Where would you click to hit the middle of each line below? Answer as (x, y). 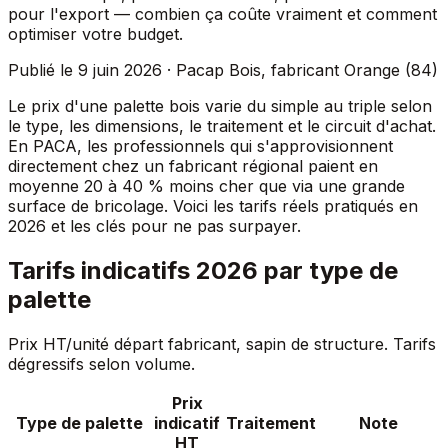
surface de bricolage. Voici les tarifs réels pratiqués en (213, 205)
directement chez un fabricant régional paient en (193, 165)
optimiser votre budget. (95, 33)
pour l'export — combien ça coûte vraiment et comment (222, 13)
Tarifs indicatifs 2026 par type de (203, 270)
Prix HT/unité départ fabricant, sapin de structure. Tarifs (222, 343)
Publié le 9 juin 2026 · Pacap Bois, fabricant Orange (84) (223, 69)
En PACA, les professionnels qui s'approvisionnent (200, 145)
